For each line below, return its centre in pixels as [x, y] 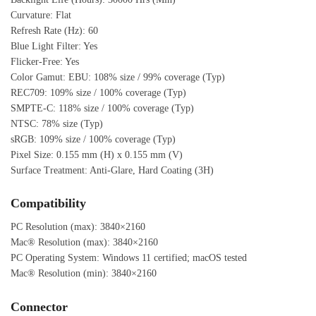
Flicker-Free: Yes [45, 62]
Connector [39, 306]
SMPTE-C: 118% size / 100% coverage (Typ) [102, 109]
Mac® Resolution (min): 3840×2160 [84, 274]
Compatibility [48, 203]
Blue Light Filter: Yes [54, 47]
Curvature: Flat [41, 16]
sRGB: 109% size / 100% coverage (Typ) [93, 140]
